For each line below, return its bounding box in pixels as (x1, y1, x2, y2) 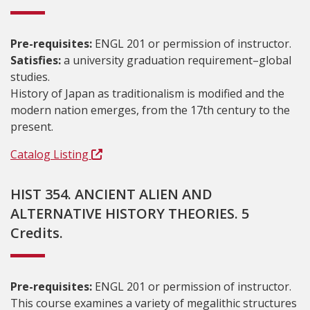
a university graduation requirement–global (64, 53, 291, 68)
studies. (10, 69, 50, 84)
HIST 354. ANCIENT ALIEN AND (10, 185, 212, 203)
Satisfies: (10, 53, 64, 68)
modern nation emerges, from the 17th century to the (10, 102, 290, 118)
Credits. (10, 224, 63, 242)
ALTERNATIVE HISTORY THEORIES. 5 (10, 204, 249, 223)
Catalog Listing (10, 147, 91, 162)
